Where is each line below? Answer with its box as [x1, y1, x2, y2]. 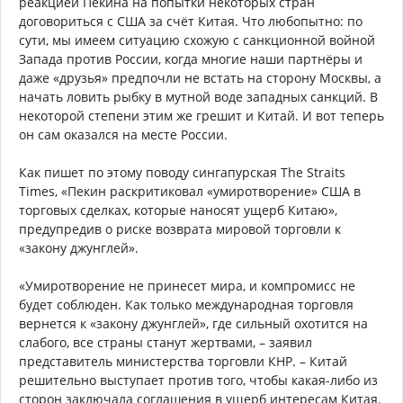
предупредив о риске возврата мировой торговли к [19, 220, 341, 238]
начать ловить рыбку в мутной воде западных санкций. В [19, 88, 378, 106]
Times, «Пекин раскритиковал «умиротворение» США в [19, 183, 361, 201]
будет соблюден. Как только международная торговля [19, 296, 354, 314]
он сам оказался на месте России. [19, 126, 228, 144]
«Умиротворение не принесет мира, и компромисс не [19, 277, 355, 295]
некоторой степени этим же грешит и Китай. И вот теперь [19, 107, 384, 125]
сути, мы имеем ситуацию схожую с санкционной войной [19, 31, 375, 49]
